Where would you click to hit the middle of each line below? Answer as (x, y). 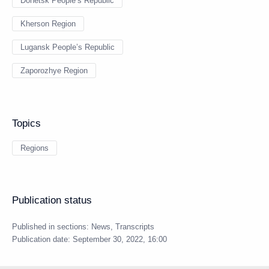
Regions (35, 148)
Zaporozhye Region (54, 71)
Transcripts (135, 227)
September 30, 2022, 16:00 (120, 239)
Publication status (52, 200)
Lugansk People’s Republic (68, 47)
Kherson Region (48, 24)
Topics (26, 123)
